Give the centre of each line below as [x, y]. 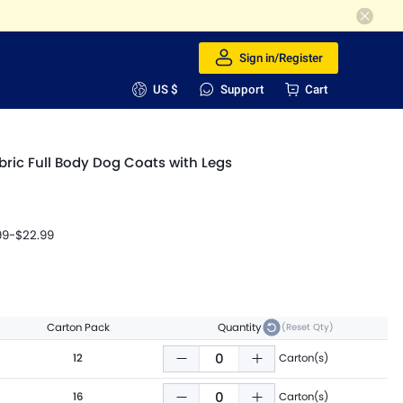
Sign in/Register [282, 58]
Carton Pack [78, 327]
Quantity [239, 327]
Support [242, 90]
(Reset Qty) [307, 327]
